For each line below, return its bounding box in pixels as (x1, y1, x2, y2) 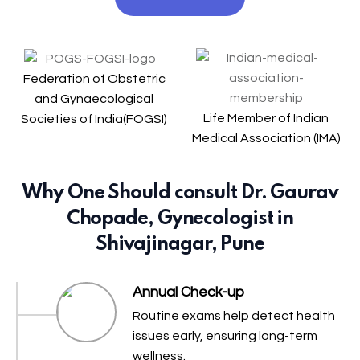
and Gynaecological (35, 92, 153, 105)
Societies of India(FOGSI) (21, 112, 167, 125)
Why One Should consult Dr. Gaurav (22, 183, 338, 204)
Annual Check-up (133, 284, 244, 301)
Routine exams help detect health (133, 309, 335, 323)
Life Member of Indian (203, 112, 329, 125)
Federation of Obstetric (22, 72, 166, 85)
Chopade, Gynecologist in (66, 209, 294, 230)
